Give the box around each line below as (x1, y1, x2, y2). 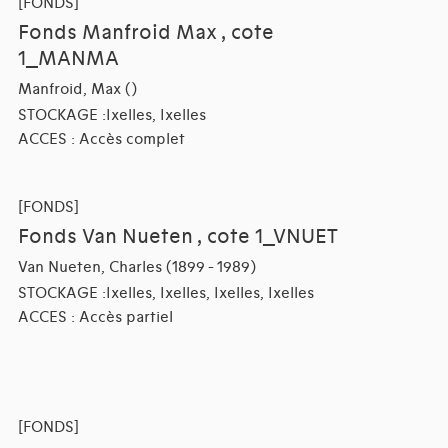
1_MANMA (17, 47, 119, 72)
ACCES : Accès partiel (17, 308, 173, 327)
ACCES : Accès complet (17, 130, 185, 149)
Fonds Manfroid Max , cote (17, 21, 274, 46)
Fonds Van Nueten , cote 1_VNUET (17, 225, 338, 250)
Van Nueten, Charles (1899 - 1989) (17, 258, 256, 277)
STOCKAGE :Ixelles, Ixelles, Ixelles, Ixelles (17, 284, 314, 303)
